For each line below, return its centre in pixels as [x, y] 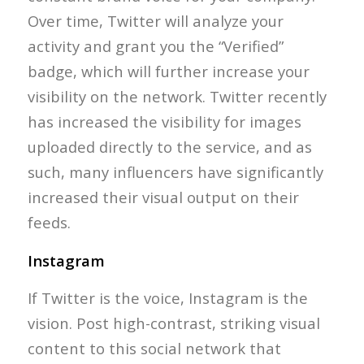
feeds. [49, 223]
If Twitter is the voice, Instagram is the [167, 298]
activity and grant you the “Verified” [155, 46]
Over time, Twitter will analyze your [155, 21]
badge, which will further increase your [168, 71]
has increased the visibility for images [164, 122]
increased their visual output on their [163, 197]
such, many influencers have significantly [175, 172]
